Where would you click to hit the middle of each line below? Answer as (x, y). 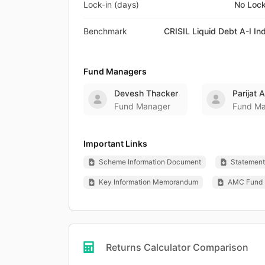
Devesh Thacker (146, 93)
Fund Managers (115, 71)
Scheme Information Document (150, 161)
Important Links (115, 143)
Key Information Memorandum (148, 182)
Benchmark (105, 31)
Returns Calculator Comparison (177, 247)
